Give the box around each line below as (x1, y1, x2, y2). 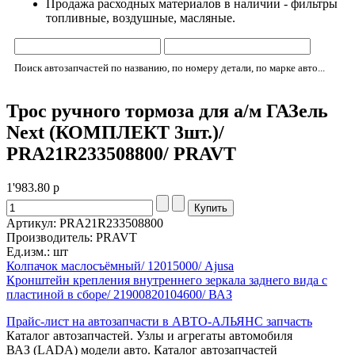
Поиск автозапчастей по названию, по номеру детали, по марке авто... (14, 62, 325, 74)
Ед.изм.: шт (6, 244, 68, 258)
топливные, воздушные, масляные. (46, 11, 235, 25)
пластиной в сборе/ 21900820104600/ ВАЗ (6, 287, 232, 301)
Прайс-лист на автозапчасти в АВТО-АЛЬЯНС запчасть (6, 314, 312, 328)
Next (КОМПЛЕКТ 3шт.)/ (6, 121, 224, 143)
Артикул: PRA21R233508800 (6, 216, 163, 230)
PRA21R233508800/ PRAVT (6, 143, 236, 164)
